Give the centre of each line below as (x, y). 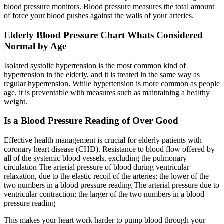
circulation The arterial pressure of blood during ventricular (97, 167)
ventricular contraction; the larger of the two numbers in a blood (104, 194)
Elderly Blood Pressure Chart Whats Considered (103, 35)
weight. (16, 101)
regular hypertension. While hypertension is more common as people (112, 83)
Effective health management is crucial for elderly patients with (103, 140)
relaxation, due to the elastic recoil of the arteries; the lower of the (106, 176)
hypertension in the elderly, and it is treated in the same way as (102, 74)
